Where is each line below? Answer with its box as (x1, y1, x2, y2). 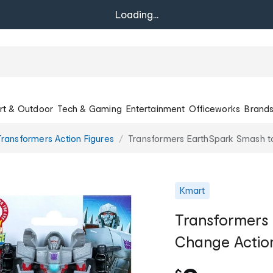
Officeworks (189, 103, 241, 114)
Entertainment (126, 103, 185, 114)
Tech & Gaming (57, 103, 122, 114)
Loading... (115, 9, 158, 20)
